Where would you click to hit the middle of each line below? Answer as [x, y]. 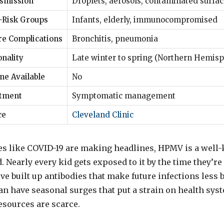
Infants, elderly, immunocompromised [145, 19]
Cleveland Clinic [103, 114]
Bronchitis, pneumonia [115, 38]
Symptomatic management [124, 95]
